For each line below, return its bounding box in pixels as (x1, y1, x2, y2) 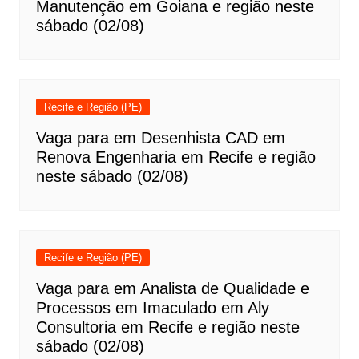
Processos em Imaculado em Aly (35, 299, 269, 317)
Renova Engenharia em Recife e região (35, 148, 316, 166)
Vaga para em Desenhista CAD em (35, 129, 285, 147)
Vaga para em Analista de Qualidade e (35, 280, 309, 297)
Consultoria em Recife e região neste (35, 318, 300, 336)
